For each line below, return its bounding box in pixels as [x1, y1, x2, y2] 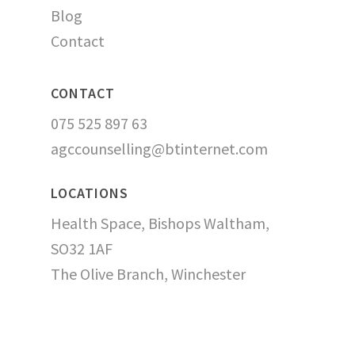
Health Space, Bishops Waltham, [51, 213, 269, 234]
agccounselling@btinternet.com [51, 139, 268, 159]
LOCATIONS [51, 184, 128, 203]
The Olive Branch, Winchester [51, 264, 246, 284]
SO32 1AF [51, 239, 113, 259]
